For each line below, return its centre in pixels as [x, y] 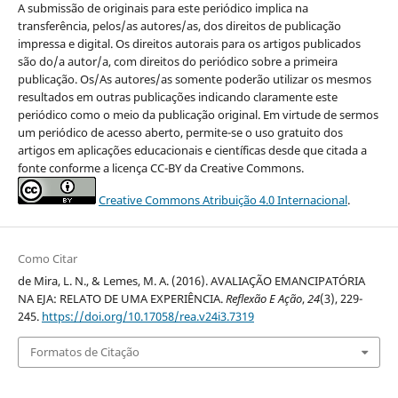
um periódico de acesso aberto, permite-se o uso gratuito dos [180, 133]
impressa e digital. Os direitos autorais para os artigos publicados [189, 44]
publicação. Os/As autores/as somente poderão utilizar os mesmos [194, 80]
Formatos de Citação [84, 352]
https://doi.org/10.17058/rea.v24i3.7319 [147, 317]
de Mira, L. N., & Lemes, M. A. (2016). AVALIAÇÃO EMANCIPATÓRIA [191, 281]
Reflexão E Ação [263, 299]
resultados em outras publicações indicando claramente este [177, 97]
